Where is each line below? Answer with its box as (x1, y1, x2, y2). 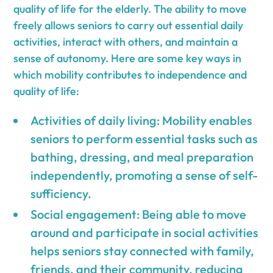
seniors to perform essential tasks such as (30, 130, 258, 146)
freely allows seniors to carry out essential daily (13, 18, 244, 32)
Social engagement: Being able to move (30, 206, 247, 222)
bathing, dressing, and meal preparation (30, 149, 254, 165)
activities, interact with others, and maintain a (13, 34, 238, 49)
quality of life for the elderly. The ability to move (13, 1, 247, 16)
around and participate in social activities (30, 224, 259, 240)
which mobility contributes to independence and (13, 67, 247, 82)
